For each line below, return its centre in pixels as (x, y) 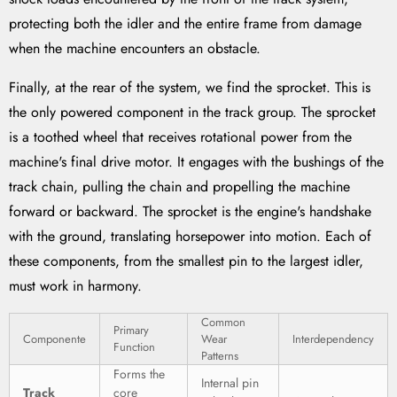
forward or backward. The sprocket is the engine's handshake (190, 212)
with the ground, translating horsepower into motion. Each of (190, 237)
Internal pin (230, 383)
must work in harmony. (75, 286)
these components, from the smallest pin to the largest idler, (186, 261)
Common (223, 323)
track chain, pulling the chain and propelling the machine (179, 187)
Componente (54, 339)
